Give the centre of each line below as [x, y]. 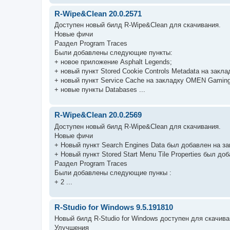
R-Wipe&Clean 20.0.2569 [98, 115]
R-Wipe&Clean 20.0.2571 [98, 13]
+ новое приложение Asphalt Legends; [113, 62]
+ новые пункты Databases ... [100, 90]
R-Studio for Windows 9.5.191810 [114, 207]
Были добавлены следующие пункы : [113, 172]
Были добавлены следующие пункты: [113, 53]
